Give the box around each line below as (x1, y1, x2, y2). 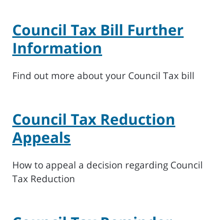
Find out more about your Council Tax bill (12, 69, 194, 82)
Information (12, 38, 102, 58)
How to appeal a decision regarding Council (12, 159, 203, 171)
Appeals (12, 127, 71, 147)
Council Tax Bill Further (12, 20, 184, 40)
